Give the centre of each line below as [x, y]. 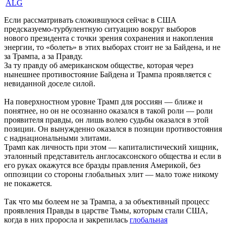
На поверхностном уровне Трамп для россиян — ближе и [103, 102]
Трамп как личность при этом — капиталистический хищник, [111, 147]
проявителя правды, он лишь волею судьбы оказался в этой [106, 120]
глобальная [149, 220]
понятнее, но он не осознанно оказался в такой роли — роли [108, 111]
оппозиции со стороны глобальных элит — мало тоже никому [111, 175]
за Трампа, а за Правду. [43, 56]
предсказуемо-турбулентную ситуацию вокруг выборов [100, 29]
